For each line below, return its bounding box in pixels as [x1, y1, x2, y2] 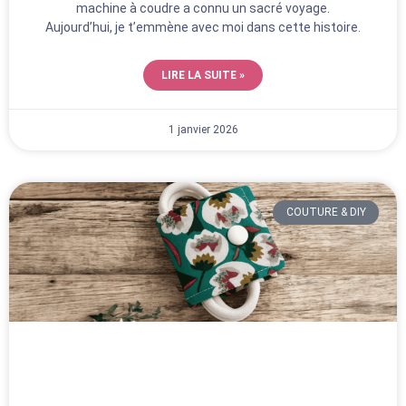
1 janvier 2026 [168, 123, 238, 137]
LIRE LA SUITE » [161, 69, 245, 82]
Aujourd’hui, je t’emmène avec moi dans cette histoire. [45, 20, 361, 35]
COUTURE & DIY [285, 206, 366, 219]
